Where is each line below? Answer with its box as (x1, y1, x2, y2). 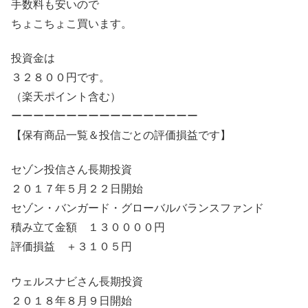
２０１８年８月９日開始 (11, 294, 132, 307)
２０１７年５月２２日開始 (11, 183, 143, 195)
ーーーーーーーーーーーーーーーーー (11, 109, 198, 122)
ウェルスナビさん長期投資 (11, 275, 143, 287)
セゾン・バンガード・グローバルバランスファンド (11, 202, 264, 214)
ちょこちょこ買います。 (11, 17, 132, 30)
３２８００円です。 (11, 71, 110, 83)
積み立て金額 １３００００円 (11, 221, 165, 234)
